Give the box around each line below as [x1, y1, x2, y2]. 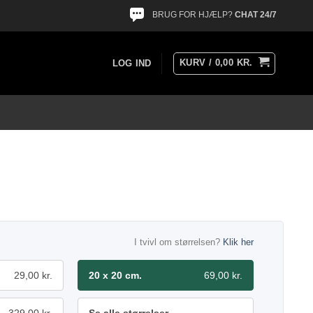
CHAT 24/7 [235, 10, 277, 20]
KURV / [179, 57, 215, 68]
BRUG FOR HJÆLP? [152, 10, 235, 20]
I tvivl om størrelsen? [134, 237, 223, 247]
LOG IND [112, 57, 152, 68]
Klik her [223, 237, 254, 247]
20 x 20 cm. [89, 270, 142, 281]
